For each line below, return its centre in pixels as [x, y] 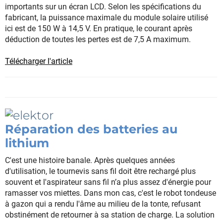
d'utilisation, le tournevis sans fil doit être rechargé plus [100, 171]
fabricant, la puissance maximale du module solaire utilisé [107, 18]
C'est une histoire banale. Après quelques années [90, 160]
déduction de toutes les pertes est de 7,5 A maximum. [98, 40]
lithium [27, 143]
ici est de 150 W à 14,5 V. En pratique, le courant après [99, 29]
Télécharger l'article [39, 61]
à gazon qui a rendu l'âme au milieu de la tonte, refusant [103, 204]
